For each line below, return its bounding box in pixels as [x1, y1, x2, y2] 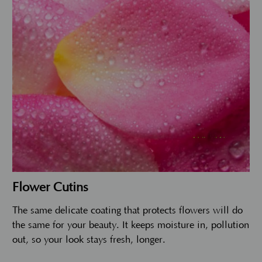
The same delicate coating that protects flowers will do [12, 205, 243, 216]
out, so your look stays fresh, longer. [12, 234, 166, 245]
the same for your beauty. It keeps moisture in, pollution [12, 219, 249, 230]
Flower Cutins [12, 180, 88, 195]
